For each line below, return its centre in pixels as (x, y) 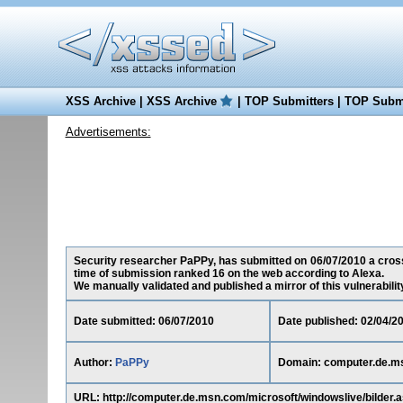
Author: (94, 363)
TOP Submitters (289, 101)
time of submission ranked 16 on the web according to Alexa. (228, 273)
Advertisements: (108, 132)
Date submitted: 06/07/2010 (143, 321)
